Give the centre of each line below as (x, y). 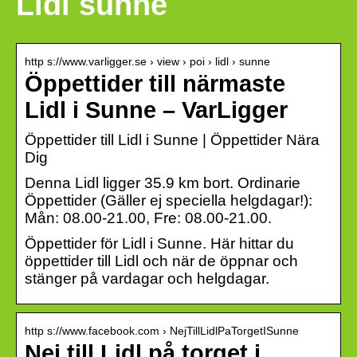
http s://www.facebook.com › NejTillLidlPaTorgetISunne (162, 330)
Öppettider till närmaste (155, 83)
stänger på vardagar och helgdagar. (147, 278)
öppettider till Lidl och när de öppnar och (161, 261)
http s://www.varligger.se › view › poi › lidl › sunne (147, 61)
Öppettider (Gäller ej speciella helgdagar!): (169, 200)
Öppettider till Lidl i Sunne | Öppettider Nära (172, 139)
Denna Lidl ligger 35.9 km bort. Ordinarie (163, 182)
